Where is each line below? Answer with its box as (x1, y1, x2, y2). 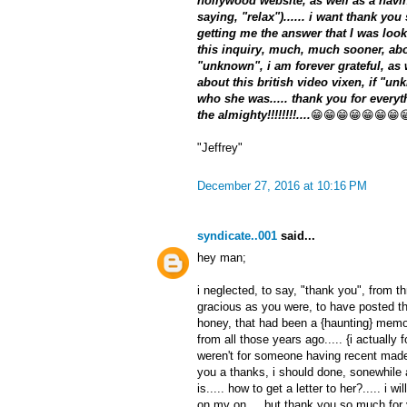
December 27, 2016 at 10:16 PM (197, 179, 367, 194)
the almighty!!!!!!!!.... (197, 108, 311, 123)
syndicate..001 (197, 229, 277, 243)
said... (277, 229, 315, 243)
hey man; (197, 251, 246, 265)
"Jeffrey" (197, 141, 243, 155)
